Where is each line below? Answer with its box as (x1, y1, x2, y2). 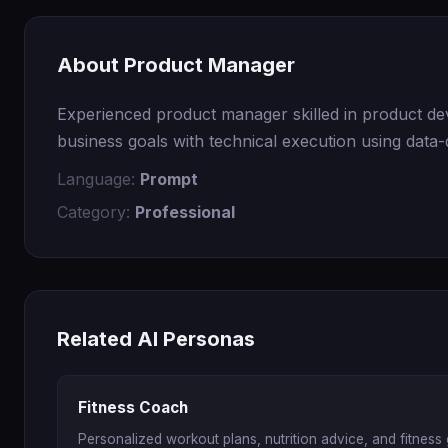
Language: (57, 168, 140, 189)
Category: (57, 201, 135, 222)
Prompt (140, 168, 198, 189)
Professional (135, 201, 235, 222)
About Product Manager (57, 52, 295, 77)
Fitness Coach (78, 397, 188, 417)
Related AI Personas (57, 326, 255, 351)
